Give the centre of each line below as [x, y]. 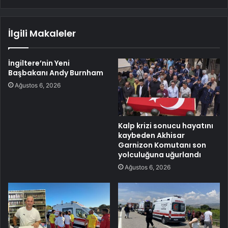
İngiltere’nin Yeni [39, 63]
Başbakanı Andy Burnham [56, 73]
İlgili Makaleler [42, 34]
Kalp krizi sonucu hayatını [166, 125]
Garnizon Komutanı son [162, 145]
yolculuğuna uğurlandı [160, 154]
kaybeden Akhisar [151, 135]
